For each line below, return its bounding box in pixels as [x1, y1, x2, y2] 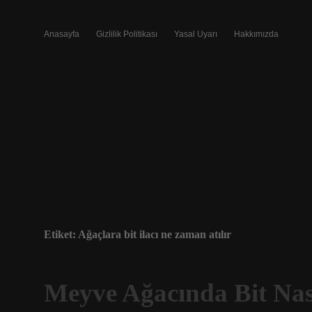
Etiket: [44, 228, 78, 240]
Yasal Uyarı [174, 29, 217, 39]
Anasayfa [44, 29, 79, 39]
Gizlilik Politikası [96, 29, 157, 39]
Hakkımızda [234, 29, 279, 39]
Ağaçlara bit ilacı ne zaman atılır [78, 228, 231, 240]
